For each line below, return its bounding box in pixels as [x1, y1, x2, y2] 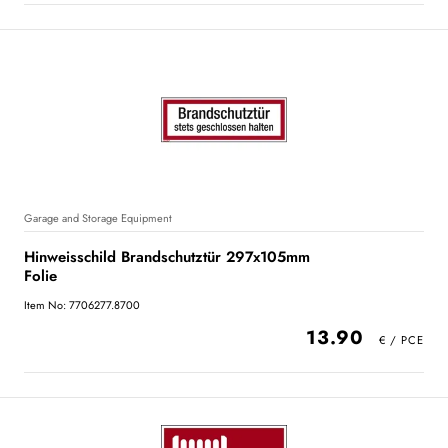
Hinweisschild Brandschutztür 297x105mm [24, 246, 310, 268]
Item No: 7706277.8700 [24, 297, 140, 313]
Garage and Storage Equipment [24, 210, 172, 226]
